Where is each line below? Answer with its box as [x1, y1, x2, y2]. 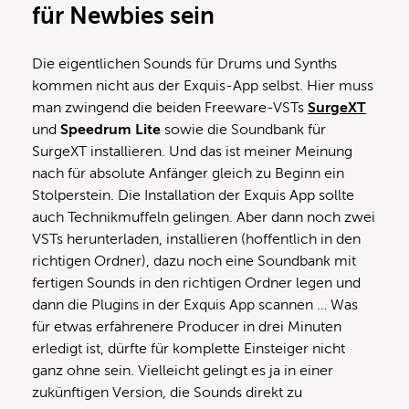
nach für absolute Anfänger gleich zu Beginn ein [32, 165, 344, 183]
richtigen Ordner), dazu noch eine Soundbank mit [32, 253, 356, 270]
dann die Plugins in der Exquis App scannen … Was [32, 297, 358, 314]
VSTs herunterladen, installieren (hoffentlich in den [32, 231, 361, 248]
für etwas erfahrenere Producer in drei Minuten [32, 319, 341, 336]
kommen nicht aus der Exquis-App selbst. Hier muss [32, 78, 373, 95]
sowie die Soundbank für [161, 121, 326, 139]
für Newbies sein [32, 3, 215, 30]
